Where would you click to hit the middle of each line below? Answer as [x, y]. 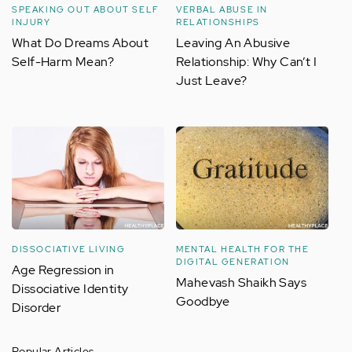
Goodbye [203, 302]
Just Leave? [212, 80]
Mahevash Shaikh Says [241, 283]
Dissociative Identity [70, 289]
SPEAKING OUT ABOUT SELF [86, 9]
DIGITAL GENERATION [233, 262]
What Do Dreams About [80, 42]
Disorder [37, 308]
